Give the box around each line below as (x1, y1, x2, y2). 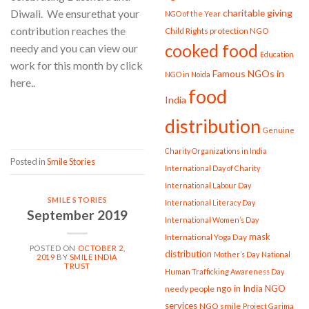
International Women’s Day (165, 215, 259, 225)
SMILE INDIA (69, 252, 118, 261)
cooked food (165, 41, 258, 61)
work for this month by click (10, 59, 143, 72)
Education (260, 50, 294, 59)
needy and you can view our (10, 41, 138, 55)
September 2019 (27, 207, 128, 223)
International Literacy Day (165, 198, 255, 208)
